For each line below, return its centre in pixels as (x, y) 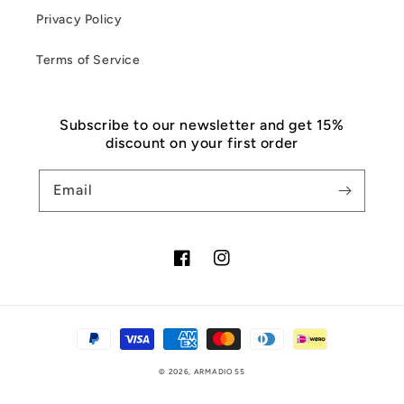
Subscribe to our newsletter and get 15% (202, 125)
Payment (101, 331)
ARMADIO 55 (219, 372)
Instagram (244, 268)
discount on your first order (202, 143)
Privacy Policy (79, 20)
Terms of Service (88, 60)
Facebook (203, 268)
